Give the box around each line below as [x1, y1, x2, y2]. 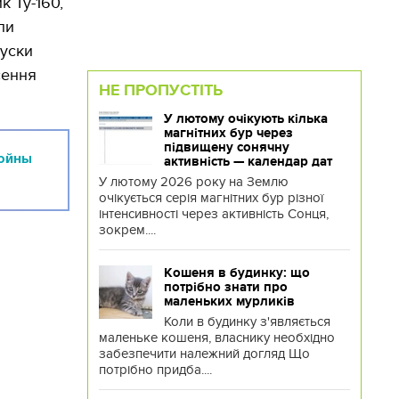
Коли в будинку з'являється [163, 313, 330, 330]
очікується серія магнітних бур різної [98, 190, 323, 206]
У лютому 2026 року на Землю [98, 174, 289, 190]
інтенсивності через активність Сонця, [98, 206, 329, 222]
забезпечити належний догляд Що [98, 346, 310, 362]
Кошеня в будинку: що [163, 265, 310, 280]
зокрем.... [98, 222, 156, 238]
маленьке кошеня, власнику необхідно [98, 330, 335, 346]
